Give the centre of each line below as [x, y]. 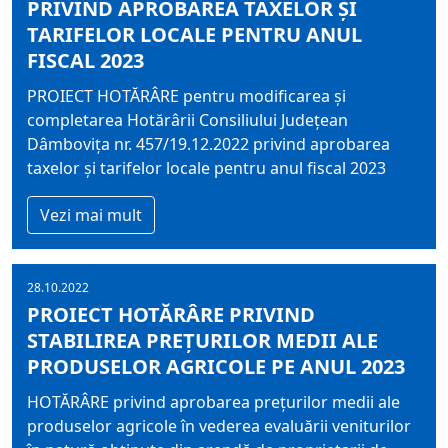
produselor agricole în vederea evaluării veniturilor [219, 426]
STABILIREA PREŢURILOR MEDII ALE [202, 340]
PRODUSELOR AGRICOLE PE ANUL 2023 [216, 366]
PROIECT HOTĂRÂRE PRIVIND [171, 314]
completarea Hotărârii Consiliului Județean [187, 120]
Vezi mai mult [91, 215]
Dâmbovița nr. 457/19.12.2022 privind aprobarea [208, 144]
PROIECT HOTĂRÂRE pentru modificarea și [186, 96]
